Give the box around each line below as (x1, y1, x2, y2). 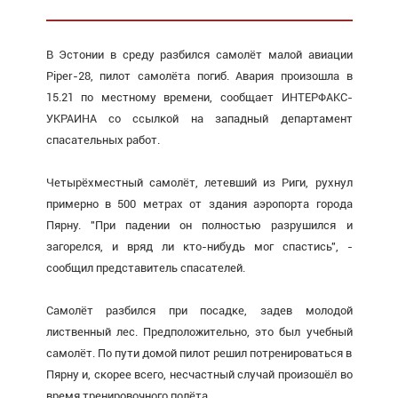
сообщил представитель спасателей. (45, 260, 245, 275)
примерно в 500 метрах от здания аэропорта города (45, 196, 353, 211)
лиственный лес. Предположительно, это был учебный (45, 324, 353, 338)
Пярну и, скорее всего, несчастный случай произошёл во (45, 367, 353, 381)
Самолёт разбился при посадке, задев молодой (45, 303, 353, 317)
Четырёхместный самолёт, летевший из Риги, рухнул (45, 175, 353, 189)
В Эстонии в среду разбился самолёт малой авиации (45, 47, 353, 61)
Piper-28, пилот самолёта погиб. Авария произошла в (45, 68, 353, 83)
